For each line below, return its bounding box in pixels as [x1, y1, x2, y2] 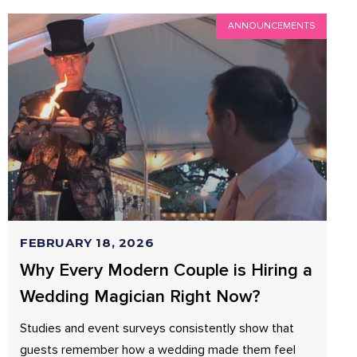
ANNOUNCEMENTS [227, 20, 316, 33]
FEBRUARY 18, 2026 [20, 235, 155, 250]
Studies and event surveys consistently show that [20, 320, 294, 336]
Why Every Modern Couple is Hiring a [20, 260, 312, 281]
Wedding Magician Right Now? [20, 286, 261, 308]
